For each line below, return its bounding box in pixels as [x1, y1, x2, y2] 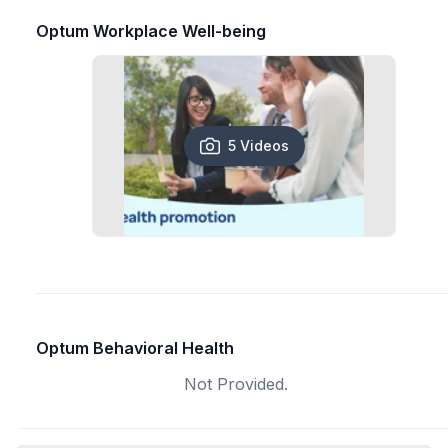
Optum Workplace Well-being [36, 21, 266, 41]
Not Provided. [184, 374, 288, 394]
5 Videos [227, 137, 289, 154]
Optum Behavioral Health [36, 338, 234, 358]
